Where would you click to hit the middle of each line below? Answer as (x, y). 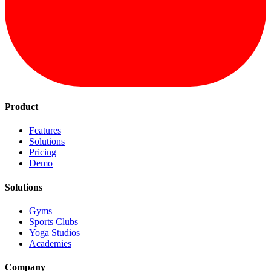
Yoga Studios (54, 232)
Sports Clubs (54, 221)
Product (21, 107)
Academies (50, 243)
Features (45, 131)
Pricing (43, 152)
